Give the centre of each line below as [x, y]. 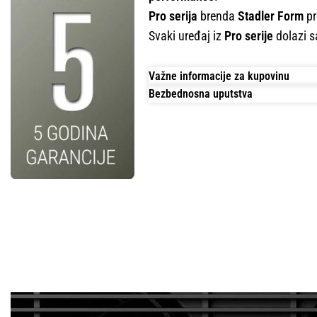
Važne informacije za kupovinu [219, 76]
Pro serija [173, 16]
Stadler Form [271, 16]
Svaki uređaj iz [186, 36]
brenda [218, 16]
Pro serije [249, 36]
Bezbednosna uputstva [201, 94]
